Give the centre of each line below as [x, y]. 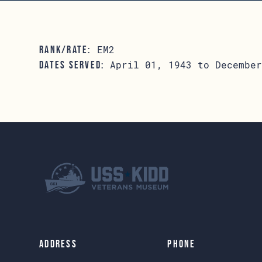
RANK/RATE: [65, 50]
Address [58, 244]
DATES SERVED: [72, 65]
